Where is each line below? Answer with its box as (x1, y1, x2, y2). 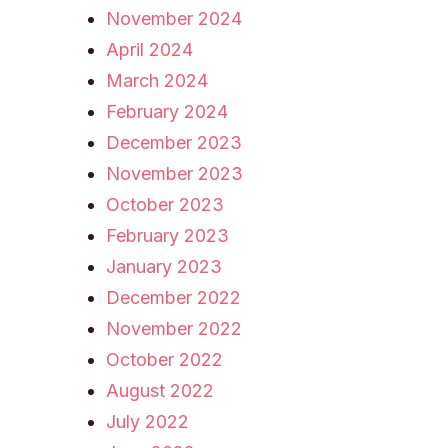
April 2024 (106, 39, 194, 60)
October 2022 (106, 349, 224, 370)
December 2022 (106, 287, 242, 308)
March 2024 (106, 70, 209, 91)
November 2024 (106, 8, 243, 29)
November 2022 (106, 318, 243, 339)
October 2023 (106, 194, 225, 215)
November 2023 (106, 163, 244, 184)
